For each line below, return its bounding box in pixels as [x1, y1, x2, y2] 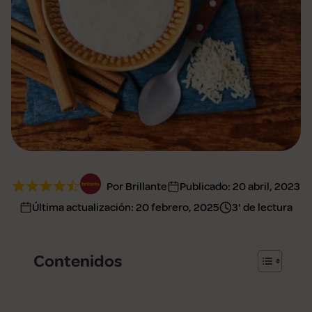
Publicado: [179, 179, 233, 194]
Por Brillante [106, 179, 167, 194]
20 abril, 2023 [232, 179, 300, 194]
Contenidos [33, 251, 122, 272]
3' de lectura [232, 201, 292, 214]
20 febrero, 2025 [136, 201, 219, 214]
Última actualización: [32, 201, 136, 214]
